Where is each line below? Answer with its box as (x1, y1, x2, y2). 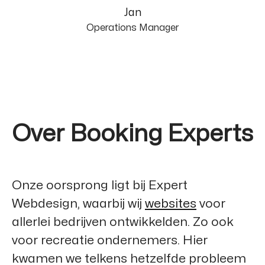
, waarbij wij (77, 198, 145, 210)
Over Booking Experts (12, 122, 253, 146)
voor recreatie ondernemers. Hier (12, 234, 208, 247)
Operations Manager (86, 23, 179, 33)
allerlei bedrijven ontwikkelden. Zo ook (12, 216, 234, 228)
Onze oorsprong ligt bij (12, 179, 148, 192)
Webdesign (12, 198, 77, 210)
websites (145, 198, 196, 210)
